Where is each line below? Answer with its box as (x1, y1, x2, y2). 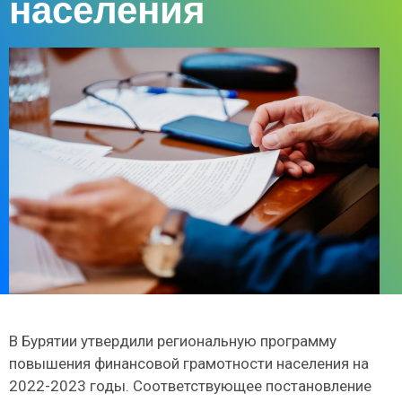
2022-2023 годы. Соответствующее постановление (9, 376, 371, 395)
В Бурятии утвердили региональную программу (9, 331, 336, 350)
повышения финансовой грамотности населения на (9, 354, 369, 372)
